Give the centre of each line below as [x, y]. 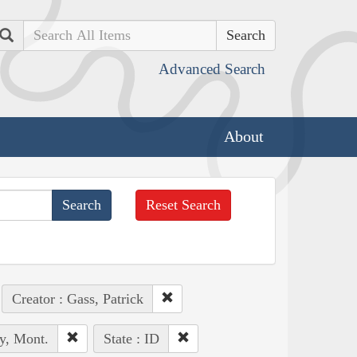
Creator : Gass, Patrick [77, 298]
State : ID [131, 338]
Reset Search [184, 204]
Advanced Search [212, 69]
